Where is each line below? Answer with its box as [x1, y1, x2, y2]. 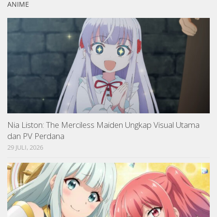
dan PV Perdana [7, 130, 64, 142]
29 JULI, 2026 [7, 143, 43, 152]
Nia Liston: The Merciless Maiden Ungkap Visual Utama [7, 119, 200, 131]
